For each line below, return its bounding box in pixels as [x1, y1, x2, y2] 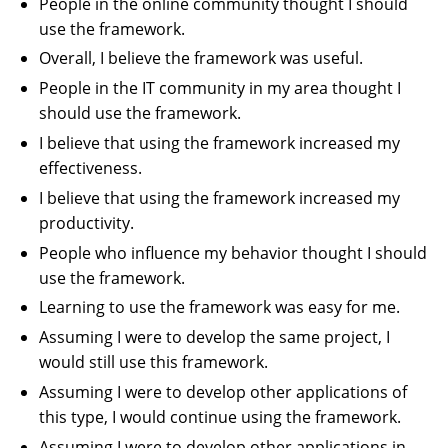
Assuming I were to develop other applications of [39, 381, 408, 404]
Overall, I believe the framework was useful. [39, 47, 364, 70]
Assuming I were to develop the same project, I [39, 326, 391, 349]
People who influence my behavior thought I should [39, 241, 428, 264]
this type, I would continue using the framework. [39, 406, 402, 429]
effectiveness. [39, 157, 143, 180]
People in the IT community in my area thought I [39, 77, 402, 100]
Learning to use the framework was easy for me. [39, 296, 401, 319]
